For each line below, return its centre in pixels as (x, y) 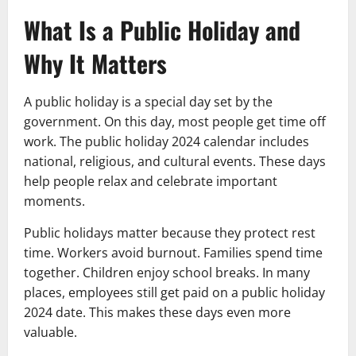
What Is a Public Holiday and (162, 29)
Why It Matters (95, 63)
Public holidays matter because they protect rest (170, 232)
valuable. (50, 332)
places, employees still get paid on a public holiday (174, 292)
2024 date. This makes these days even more (157, 312)
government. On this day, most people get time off (175, 121)
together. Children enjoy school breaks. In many (167, 272)
